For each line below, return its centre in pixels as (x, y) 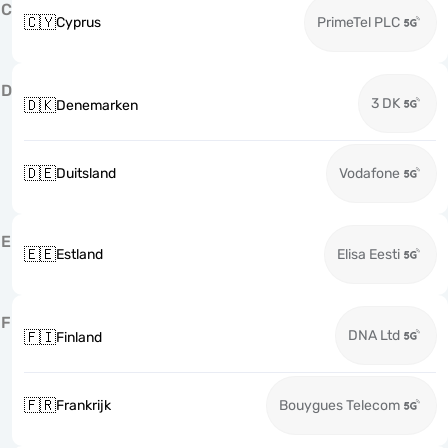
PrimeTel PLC (358, 22)
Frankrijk (83, 405)
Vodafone (369, 173)
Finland (79, 337)
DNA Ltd (374, 335)
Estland (79, 254)
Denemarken (97, 105)
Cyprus (78, 22)
